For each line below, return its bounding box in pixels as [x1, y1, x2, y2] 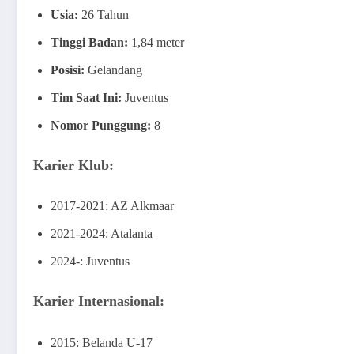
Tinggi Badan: [51, 35, 128, 49]
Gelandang [85, 62, 142, 77]
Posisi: [51, 62, 85, 77]
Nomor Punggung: [51, 118, 151, 132]
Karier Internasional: [33, 293, 164, 310]
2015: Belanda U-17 [51, 335, 153, 349]
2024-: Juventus [51, 254, 130, 269]
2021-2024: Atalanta [51, 227, 153, 241]
